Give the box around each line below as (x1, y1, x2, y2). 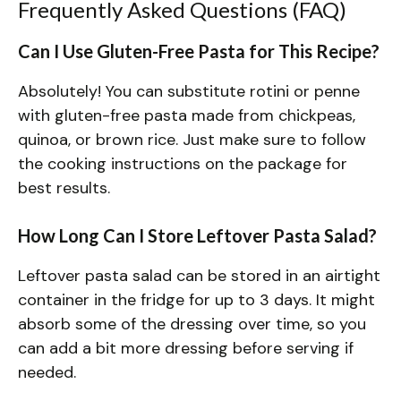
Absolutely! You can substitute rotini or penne (18, 80, 360, 102)
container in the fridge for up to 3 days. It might (18, 288, 375, 311)
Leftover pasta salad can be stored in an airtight (18, 264, 380, 286)
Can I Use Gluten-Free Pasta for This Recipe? (18, 39, 380, 62)
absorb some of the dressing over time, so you (18, 312, 366, 335)
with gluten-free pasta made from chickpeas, (18, 104, 355, 126)
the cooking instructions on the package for (18, 152, 347, 175)
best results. (18, 176, 110, 199)
